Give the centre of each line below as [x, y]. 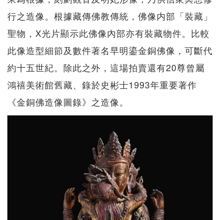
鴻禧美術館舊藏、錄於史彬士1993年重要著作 [102, 84]
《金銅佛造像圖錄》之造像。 [68, 101]
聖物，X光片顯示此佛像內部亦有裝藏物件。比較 [109, 33]
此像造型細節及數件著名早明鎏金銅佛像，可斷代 [110, 50]
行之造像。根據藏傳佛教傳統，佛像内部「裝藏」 [110, 15]
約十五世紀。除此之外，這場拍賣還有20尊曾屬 [106, 67]
